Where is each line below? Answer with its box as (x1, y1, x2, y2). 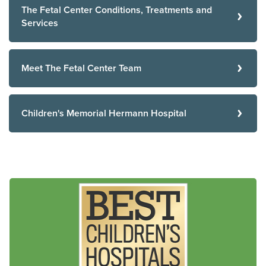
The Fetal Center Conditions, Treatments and (21, 4, 212, 16)
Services (21, 17, 58, 29)
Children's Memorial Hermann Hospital (21, 107, 186, 119)
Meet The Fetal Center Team (21, 62, 141, 74)
